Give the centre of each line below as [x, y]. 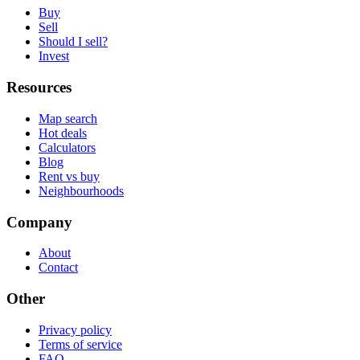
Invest [54, 56]
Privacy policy [75, 329]
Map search [68, 118]
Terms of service [80, 344]
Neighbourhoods [81, 190]
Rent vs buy [69, 176]
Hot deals [63, 133]
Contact [58, 268]
